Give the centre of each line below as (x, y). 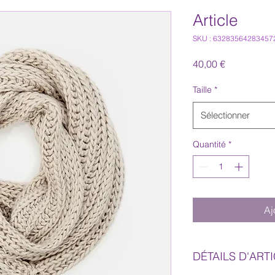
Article (215, 20)
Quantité (209, 144)
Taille (202, 90)
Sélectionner (225, 115)
